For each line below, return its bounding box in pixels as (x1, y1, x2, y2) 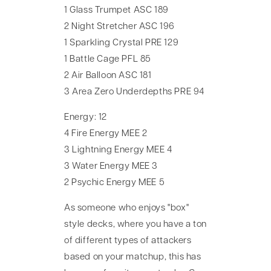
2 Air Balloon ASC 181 (64, 71, 152, 80)
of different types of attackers (64, 236, 192, 246)
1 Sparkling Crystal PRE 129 (64, 38, 179, 48)
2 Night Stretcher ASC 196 (64, 22, 175, 31)
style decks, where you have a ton (64, 220, 207, 229)
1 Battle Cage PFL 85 (64, 54, 151, 64)
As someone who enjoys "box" (64, 203, 189, 213)
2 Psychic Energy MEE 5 (64, 178, 165, 188)
